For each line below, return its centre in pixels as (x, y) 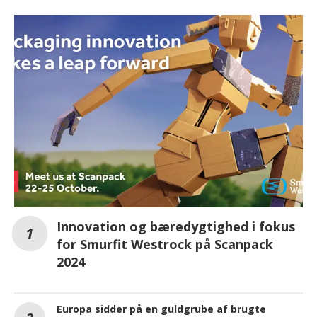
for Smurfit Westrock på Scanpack (165, 244)
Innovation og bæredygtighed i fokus (176, 226)
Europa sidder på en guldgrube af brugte (161, 309)
